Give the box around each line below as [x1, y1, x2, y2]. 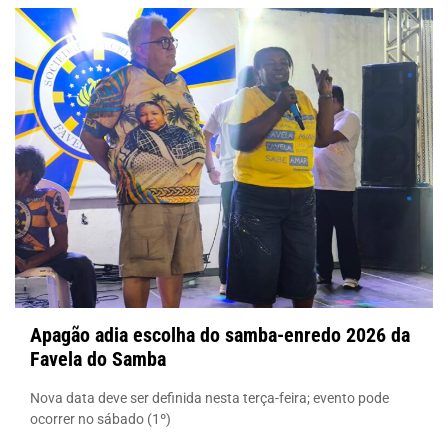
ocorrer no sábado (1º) [30, 410, 171, 427]
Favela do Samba [30, 346, 166, 371]
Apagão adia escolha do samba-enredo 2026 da [30, 322, 410, 347]
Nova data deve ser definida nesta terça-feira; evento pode [30, 389, 389, 406]
